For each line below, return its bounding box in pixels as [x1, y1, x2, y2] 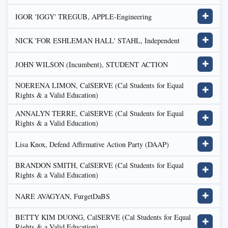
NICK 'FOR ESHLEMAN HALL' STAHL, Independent [15, 35, 180, 45]
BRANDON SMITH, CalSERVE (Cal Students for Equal [15, 160, 184, 170]
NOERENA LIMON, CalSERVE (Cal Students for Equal [15, 80, 184, 90]
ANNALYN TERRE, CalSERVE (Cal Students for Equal [15, 108, 184, 118]
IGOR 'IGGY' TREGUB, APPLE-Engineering [15, 11, 152, 21]
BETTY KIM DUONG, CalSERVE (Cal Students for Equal [15, 212, 191, 222]
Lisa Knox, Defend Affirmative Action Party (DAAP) [15, 139, 169, 149]
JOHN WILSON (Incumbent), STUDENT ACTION [15, 59, 168, 69]
